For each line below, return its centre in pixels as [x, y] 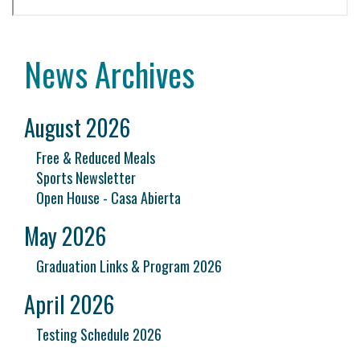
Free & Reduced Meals [96, 157]
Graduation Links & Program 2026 [129, 266]
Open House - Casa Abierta [108, 198]
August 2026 [77, 127]
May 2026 [65, 236]
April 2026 [69, 304]
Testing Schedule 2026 [99, 334]
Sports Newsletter [86, 178]
